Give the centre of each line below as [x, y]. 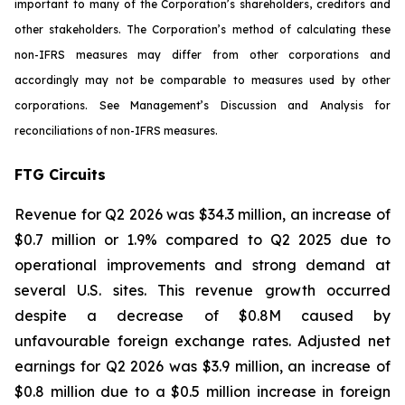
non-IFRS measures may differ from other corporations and [202, 55]
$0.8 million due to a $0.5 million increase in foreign [202, 391]
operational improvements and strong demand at [202, 265]
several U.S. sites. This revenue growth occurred [202, 290]
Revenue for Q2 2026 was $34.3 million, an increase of [202, 214]
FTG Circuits [60, 174]
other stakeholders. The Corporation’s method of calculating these [202, 29]
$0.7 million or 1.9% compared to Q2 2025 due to [202, 240]
